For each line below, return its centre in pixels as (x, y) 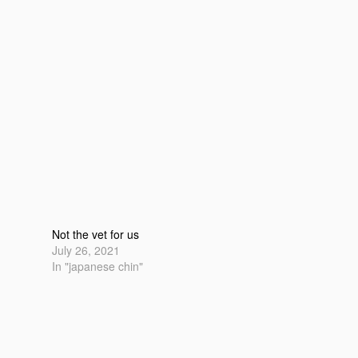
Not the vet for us (96, 235)
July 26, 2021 (86, 251)
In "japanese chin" (98, 267)
